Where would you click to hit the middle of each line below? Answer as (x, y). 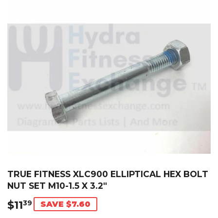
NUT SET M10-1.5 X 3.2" (57, 185)
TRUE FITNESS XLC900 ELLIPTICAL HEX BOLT (108, 174)
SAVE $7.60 (65, 204)
